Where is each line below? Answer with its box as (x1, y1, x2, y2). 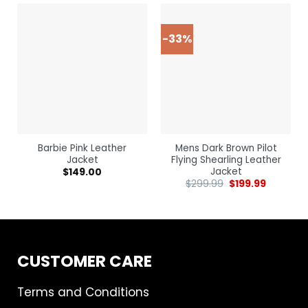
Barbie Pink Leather (38, 141, 126, 155)
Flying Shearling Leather (170, 153, 281, 166)
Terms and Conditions (17, 283, 149, 300)
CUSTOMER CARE (17, 250, 152, 272)
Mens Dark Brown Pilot (175, 141, 277, 155)
